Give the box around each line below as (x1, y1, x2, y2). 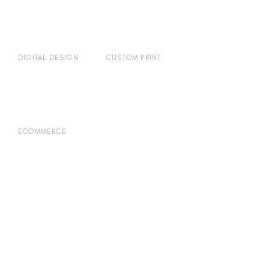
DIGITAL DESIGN (18, 53, 79, 62)
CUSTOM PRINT (106, 53, 162, 62)
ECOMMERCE (18, 127, 67, 136)
